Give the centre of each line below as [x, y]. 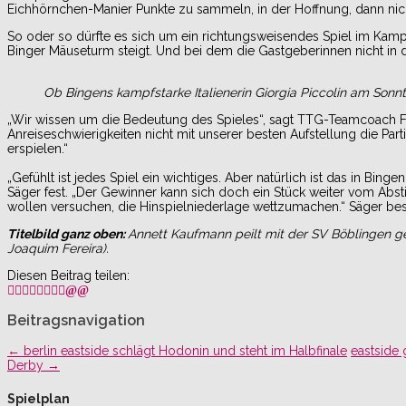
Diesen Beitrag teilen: [68, 275]
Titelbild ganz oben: [68, 233]
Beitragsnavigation [76, 320]
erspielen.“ [38, 148]
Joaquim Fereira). [58, 248]
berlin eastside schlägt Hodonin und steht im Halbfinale [184, 350]
